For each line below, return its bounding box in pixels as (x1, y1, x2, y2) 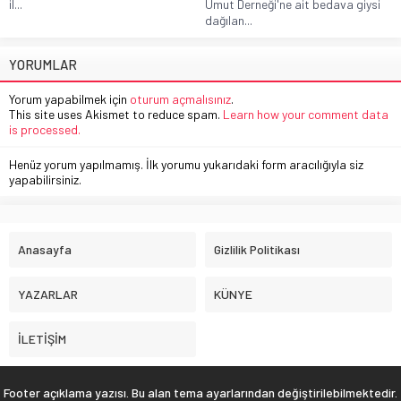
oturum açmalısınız (130, 91, 231, 107)
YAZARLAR (18, 286, 78, 303)
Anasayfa (18, 242, 72, 258)
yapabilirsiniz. (9, 172, 81, 188)
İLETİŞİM (18, 331, 66, 347)
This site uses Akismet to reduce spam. (9, 107, 223, 123)
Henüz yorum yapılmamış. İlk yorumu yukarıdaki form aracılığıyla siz (9, 157, 363, 173)
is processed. (9, 122, 81, 138)
